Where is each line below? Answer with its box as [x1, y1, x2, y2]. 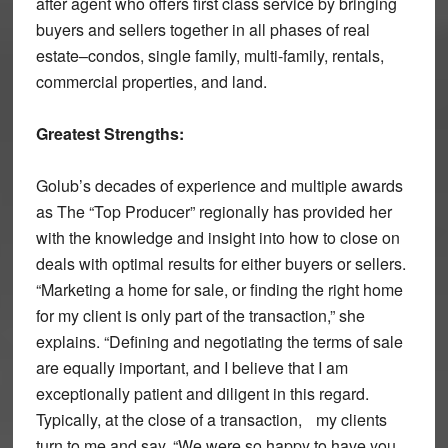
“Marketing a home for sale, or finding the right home [35, 277, 403, 301]
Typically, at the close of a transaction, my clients [35, 407, 387, 431]
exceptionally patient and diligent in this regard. [35, 381, 369, 405]
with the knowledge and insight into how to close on [35, 225, 400, 249]
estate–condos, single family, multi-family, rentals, [35, 43, 384, 67]
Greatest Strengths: [35, 121, 184, 145]
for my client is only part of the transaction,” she [35, 303, 365, 327]
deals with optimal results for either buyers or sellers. [35, 251, 406, 275]
